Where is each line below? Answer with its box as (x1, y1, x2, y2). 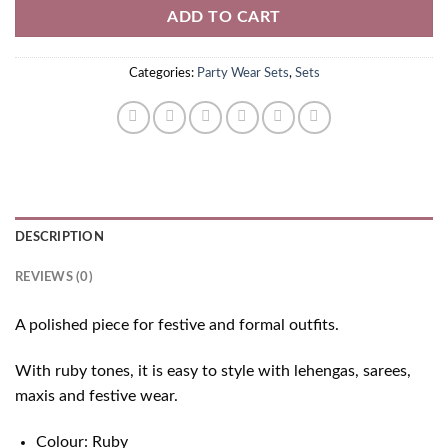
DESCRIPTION (15, 231, 104, 244)
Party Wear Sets (196, 67, 289, 80)
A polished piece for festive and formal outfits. (15, 317, 339, 334)
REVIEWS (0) (15, 271, 93, 284)
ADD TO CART (167, 9, 281, 25)
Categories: (128, 67, 197, 80)
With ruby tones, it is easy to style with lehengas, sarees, (15, 363, 411, 380)
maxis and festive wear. (15, 388, 178, 405)
